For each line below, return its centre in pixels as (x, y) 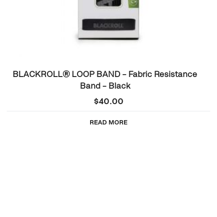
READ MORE (108, 122)
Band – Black (105, 86)
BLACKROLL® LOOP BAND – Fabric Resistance (105, 74)
